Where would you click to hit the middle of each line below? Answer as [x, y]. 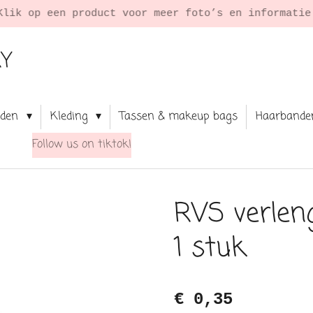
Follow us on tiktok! [82, 145]
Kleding [71, 117]
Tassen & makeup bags [179, 117]
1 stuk [210, 248]
